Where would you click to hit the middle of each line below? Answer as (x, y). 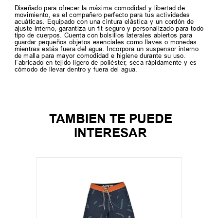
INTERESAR (111, 133)
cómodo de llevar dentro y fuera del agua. (76, 69)
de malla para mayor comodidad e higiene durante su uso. (100, 56)
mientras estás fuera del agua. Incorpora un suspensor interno (107, 49)
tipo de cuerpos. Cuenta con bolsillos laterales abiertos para (103, 35)
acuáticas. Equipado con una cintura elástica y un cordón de (104, 22)
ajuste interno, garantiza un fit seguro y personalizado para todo (109, 28)
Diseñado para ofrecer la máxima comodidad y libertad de (100, 8)
